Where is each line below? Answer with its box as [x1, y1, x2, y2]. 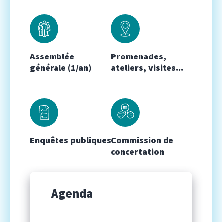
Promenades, [111, 50, 166, 62]
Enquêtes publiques [30, 134, 111, 146]
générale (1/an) [30, 61, 91, 73]
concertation [111, 145, 164, 157]
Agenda [51, 185, 93, 201]
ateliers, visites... [111, 61, 183, 73]
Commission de [111, 134, 173, 146]
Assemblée [30, 50, 74, 62]
